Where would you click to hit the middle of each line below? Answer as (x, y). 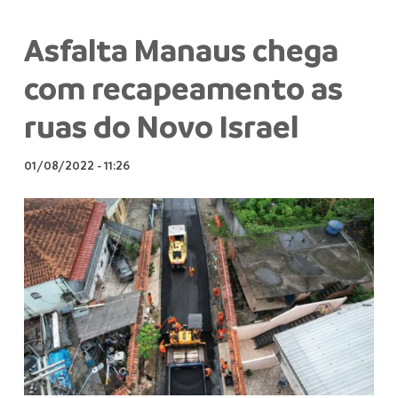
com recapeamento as (183, 88)
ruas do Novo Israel (161, 126)
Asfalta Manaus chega (181, 50)
